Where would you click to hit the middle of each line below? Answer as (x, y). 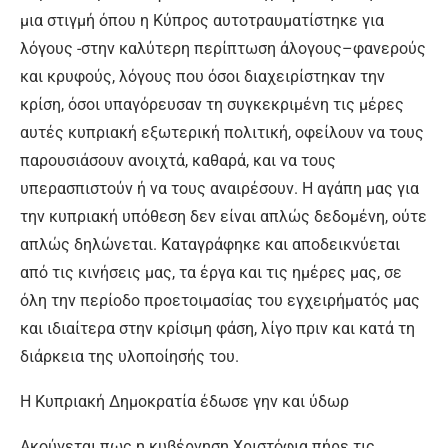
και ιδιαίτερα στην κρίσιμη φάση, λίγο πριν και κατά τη (217, 328)
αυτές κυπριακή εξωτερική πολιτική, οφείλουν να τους (222, 132)
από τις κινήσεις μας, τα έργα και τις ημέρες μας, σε (211, 272)
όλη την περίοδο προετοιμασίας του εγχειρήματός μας (220, 300)
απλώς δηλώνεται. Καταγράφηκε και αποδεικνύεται (210, 244)
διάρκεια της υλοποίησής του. (129, 356)
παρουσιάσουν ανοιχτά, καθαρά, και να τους (178, 160)
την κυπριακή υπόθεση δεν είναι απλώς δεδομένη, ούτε (223, 216)
